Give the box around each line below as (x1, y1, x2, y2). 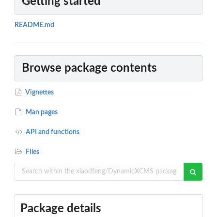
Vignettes (24, 89, 54, 96)
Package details (20, 202, 101, 215)
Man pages (24, 108, 58, 116)
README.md (15, 22, 54, 29)
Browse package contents (22, 62, 157, 74)
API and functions (24, 128, 80, 136)
